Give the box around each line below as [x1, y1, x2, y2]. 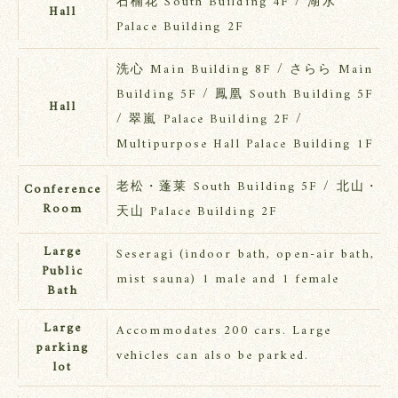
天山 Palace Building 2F [116, 201, 279, 224]
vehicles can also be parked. [116, 345, 309, 368]
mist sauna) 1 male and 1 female [116, 268, 340, 291]
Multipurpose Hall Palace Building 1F [116, 133, 374, 156]
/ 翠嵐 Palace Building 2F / [116, 108, 304, 131]
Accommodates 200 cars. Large [116, 320, 331, 343]
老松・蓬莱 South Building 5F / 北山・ [116, 176, 379, 199]
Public [42, 260, 84, 283]
